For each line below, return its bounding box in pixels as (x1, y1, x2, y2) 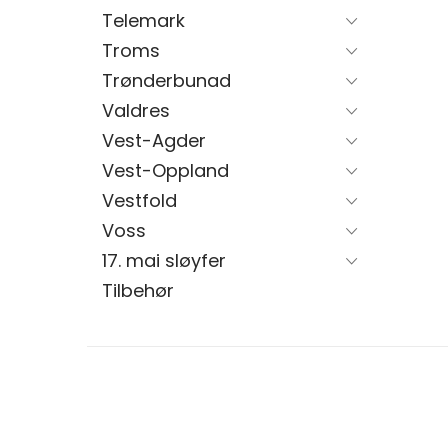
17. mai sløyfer (102, 248, 226, 273)
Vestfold (102, 188, 177, 213)
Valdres (102, 98, 170, 123)
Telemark (102, 8, 185, 33)
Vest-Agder (102, 128, 206, 153)
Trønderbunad (102, 68, 231, 93)
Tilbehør (102, 278, 174, 303)
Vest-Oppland (102, 158, 229, 183)
